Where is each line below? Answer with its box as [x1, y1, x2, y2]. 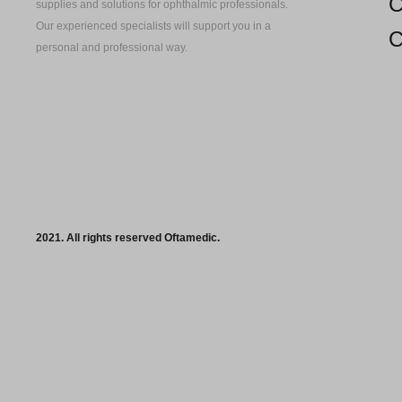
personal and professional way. [36, 41, 188, 55]
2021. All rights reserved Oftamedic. [36, 232, 220, 244]
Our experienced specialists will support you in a [36, 20, 271, 33]
